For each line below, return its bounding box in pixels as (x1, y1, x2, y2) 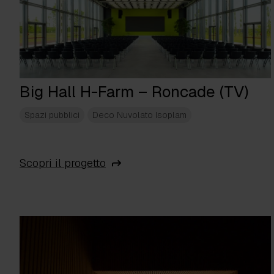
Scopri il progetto (20, 156, 106, 171)
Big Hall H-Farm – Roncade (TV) (20, 81, 248, 103)
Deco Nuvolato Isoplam (92, 109, 187, 121)
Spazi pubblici (24, 109, 80, 121)
